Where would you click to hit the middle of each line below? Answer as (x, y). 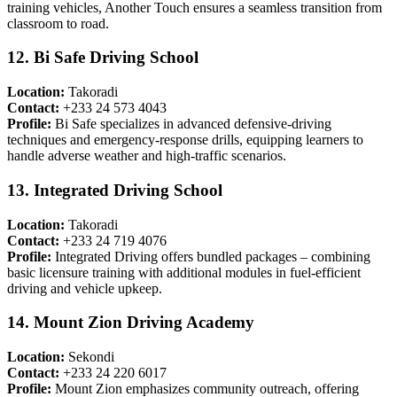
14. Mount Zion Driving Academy (131, 323)
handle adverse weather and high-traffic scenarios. (147, 156)
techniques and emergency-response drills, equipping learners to (185, 140)
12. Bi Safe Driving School (103, 58)
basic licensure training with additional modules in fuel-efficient (184, 272)
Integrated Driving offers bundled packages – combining (211, 256)
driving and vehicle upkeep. (85, 288)
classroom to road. (58, 23)
